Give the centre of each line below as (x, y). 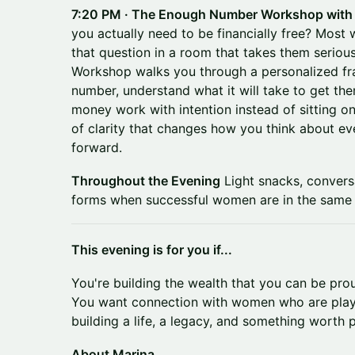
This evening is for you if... (152, 250)
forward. (97, 147)
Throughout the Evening (146, 181)
